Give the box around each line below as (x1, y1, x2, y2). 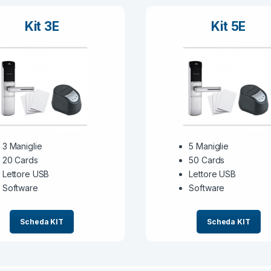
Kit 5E (211, 19, 246, 34)
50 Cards (189, 155, 225, 166)
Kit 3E (24, 19, 59, 34)
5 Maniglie (189, 141, 229, 152)
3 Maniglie (2, 141, 42, 152)
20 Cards (2, 155, 38, 166)
